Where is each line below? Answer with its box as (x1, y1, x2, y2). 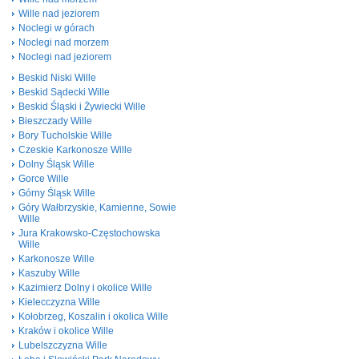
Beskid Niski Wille (18, 72, 96, 83)
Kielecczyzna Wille (18, 296, 100, 308)
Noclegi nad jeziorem (18, 51, 111, 63)
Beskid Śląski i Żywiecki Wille (18, 101, 146, 112)
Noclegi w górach (18, 22, 95, 34)
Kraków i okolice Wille (18, 325, 114, 337)
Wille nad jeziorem (18, 8, 99, 19)
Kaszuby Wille (18, 268, 80, 279)
